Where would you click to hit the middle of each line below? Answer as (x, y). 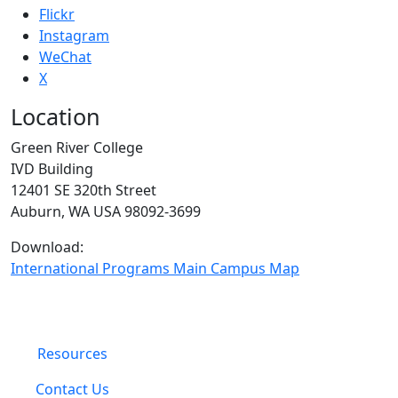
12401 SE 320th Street (84, 190)
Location (56, 116)
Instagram (74, 36)
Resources (72, 354)
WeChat (65, 57)
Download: (47, 247)
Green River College (77, 147)
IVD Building (52, 169)
